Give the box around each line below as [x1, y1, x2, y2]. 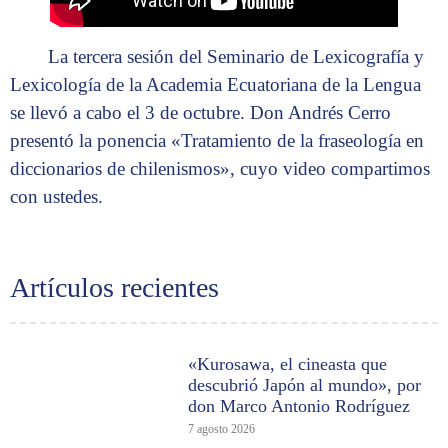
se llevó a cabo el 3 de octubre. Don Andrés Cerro [10, 102, 391, 124]
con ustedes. [10, 186, 103, 208]
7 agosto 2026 [188, 422, 256, 437]
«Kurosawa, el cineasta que [188, 354, 388, 375]
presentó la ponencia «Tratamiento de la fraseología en [10, 130, 424, 152]
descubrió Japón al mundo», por [188, 375, 422, 396]
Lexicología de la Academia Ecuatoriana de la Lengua [10, 74, 421, 96]
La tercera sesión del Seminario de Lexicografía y [48, 46, 425, 68]
